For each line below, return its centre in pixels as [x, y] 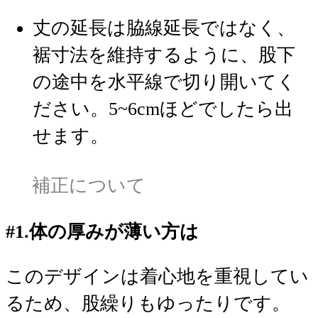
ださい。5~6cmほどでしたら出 [163, 109]
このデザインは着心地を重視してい [157, 277]
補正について [86, 186]
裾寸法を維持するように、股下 [164, 55]
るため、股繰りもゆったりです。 [148, 304]
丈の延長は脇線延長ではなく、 [164, 28]
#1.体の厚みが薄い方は [102, 231]
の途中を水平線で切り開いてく [165, 82]
